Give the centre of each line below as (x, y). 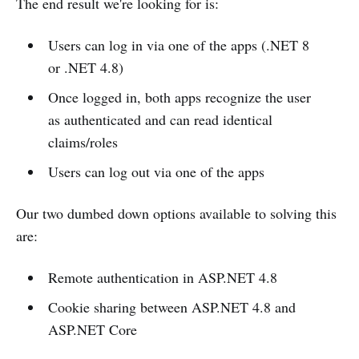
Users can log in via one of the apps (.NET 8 (178, 45)
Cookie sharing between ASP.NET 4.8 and (171, 307)
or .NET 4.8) (85, 67)
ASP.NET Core (92, 329)
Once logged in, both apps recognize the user (179, 97)
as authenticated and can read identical (160, 119)
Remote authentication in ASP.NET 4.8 (162, 277)
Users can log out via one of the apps (156, 171)
